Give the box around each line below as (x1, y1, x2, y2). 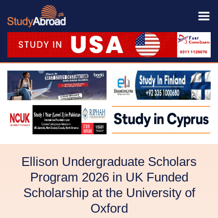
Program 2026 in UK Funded (30, 169, 188, 184)
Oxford (90, 200, 128, 216)
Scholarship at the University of (23, 185, 195, 200)
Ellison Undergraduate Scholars (21, 154, 197, 169)
